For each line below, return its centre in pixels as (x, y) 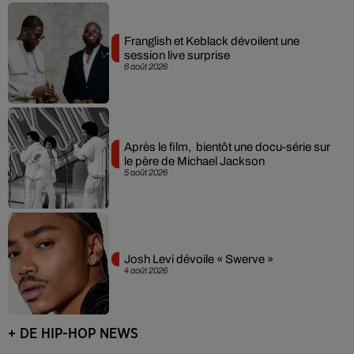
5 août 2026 (145, 172)
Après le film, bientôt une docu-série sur (227, 147)
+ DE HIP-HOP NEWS (73, 334)
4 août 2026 (145, 271)
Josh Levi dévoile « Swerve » (198, 260)
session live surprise (177, 56)
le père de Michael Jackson (194, 161)
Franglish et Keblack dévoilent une (211, 41)
